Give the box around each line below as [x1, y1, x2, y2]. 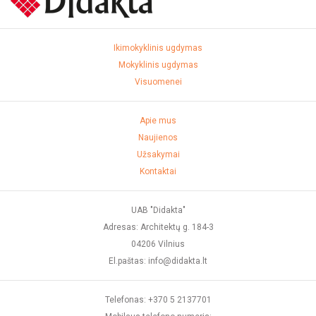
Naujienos [138, 132, 178, 142]
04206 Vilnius [131, 238, 185, 249]
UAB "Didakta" [130, 205, 186, 215]
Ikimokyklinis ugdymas [114, 42, 202, 53]
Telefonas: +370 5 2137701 [104, 294, 212, 305]
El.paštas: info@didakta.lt [109, 255, 207, 266]
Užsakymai [136, 149, 180, 159]
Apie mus [140, 115, 176, 126]
